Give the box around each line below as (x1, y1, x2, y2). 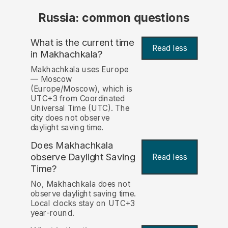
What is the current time (30, 36, 134, 48)
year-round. (30, 208, 74, 218)
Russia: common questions (38, 11, 190, 25)
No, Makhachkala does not (30, 179, 130, 189)
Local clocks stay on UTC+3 (30, 198, 135, 209)
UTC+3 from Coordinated (30, 94, 125, 104)
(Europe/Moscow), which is (30, 84, 132, 94)
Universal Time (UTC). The (30, 103, 130, 113)
